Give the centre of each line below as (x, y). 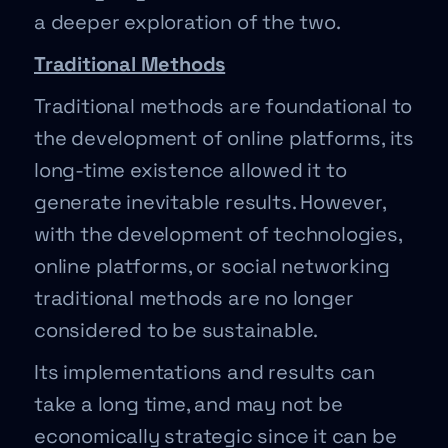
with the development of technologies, (218, 234)
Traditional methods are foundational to (223, 106)
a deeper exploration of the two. (187, 22)
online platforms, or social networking (212, 266)
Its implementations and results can (204, 372)
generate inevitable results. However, (210, 202)
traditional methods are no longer (194, 298)
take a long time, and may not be (188, 404)
